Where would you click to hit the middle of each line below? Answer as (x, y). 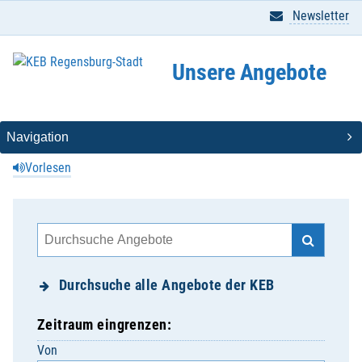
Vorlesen (48, 168)
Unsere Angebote (249, 72)
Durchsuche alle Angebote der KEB (166, 285)
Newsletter (319, 16)
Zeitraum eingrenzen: (105, 324)
